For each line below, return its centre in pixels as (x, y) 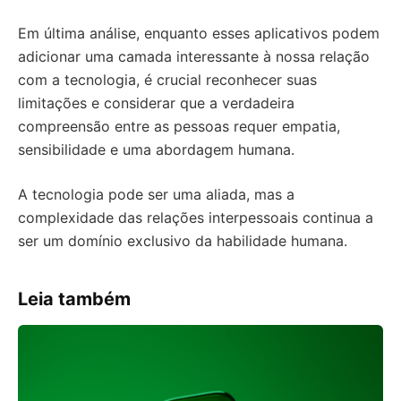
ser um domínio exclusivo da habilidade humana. (183, 241)
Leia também (74, 299)
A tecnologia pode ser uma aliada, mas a (156, 194)
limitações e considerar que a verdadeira (156, 103)
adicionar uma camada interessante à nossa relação (194, 56)
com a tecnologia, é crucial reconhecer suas (167, 80)
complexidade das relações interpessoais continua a (196, 218)
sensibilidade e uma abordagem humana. (156, 149)
